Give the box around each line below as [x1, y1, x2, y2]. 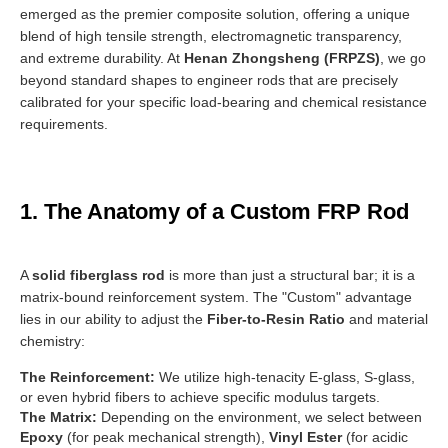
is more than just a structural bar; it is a [165, 267, 415, 284]
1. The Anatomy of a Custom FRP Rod [20, 199, 409, 225]
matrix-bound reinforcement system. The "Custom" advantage [20, 289, 412, 306]
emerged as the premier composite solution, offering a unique [20, 6, 410, 23]
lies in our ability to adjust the [20, 311, 207, 328]
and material [345, 311, 428, 328]
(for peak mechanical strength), [63, 429, 269, 446]
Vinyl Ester [269, 429, 342, 446]
